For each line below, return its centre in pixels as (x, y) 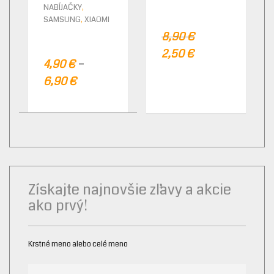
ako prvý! (58, 206)
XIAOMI (97, 20)
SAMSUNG (62, 20)
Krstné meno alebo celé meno (78, 244)
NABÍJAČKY (63, 8)
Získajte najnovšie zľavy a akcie (130, 190)
